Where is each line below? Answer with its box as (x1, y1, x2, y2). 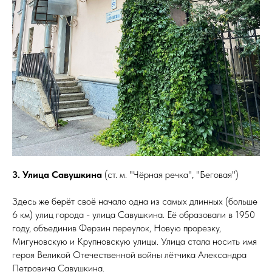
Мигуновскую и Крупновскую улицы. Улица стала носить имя (12, 236, 257, 248)
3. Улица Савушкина (12, 169, 104, 181)
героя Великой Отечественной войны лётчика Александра (12, 249, 246, 261)
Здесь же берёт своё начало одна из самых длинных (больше (12, 195, 257, 208)
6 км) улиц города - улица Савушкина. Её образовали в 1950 (12, 209, 255, 221)
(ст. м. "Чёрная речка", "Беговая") (104, 169, 239, 181)
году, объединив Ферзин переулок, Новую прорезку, (12, 222, 221, 234)
